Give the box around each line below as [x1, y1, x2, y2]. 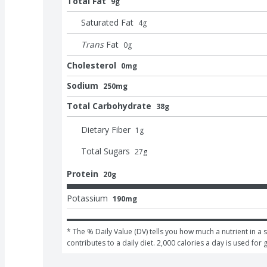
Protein [67, 167, 98, 179]
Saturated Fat [81, 16, 133, 28]
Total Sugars [81, 145, 130, 157]
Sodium [67, 79, 98, 91]
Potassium [67, 192, 108, 204]
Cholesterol [67, 59, 116, 71]
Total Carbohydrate [67, 100, 151, 111]
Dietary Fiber [81, 123, 131, 135]
